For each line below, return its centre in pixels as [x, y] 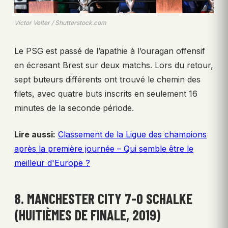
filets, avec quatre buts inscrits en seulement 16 [106, 93]
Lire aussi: [35, 134]
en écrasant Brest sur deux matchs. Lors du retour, [114, 65]
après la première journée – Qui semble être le [104, 148]
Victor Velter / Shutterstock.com [60, 22]
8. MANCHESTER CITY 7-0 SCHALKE [103, 198]
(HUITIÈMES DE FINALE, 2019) [87, 215]
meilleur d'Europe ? [52, 163]
